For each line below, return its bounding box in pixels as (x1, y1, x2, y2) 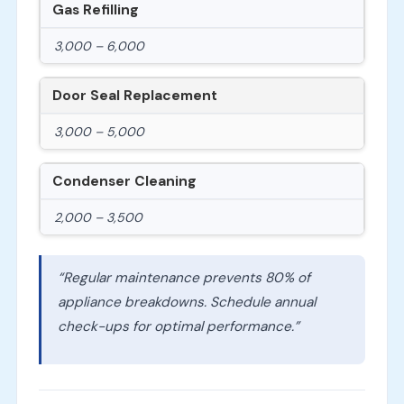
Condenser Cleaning (51, 172, 197, 191)
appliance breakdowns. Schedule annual (57, 293, 316, 312)
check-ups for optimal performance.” (57, 317, 299, 336)
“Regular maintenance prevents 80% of (57, 269, 310, 288)
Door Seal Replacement (51, 87, 217, 106)
